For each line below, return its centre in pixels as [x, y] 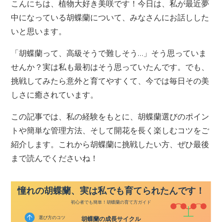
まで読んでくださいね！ [55, 158]
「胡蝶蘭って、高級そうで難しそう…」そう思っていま [109, 53]
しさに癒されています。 [55, 95]
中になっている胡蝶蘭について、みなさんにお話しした [110, 17]
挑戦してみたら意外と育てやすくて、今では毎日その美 [110, 81]
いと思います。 [39, 31]
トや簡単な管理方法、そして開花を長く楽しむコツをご [110, 130]
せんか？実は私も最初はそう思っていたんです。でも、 [110, 67]
